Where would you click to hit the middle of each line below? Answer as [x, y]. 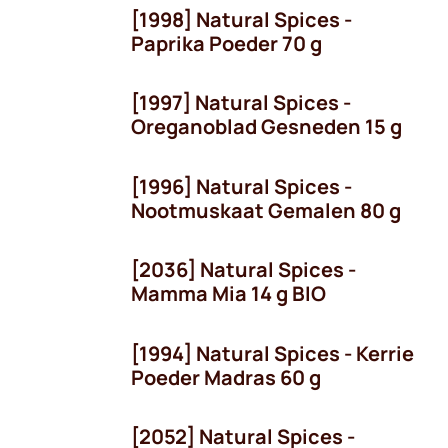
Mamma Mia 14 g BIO [228, 293]
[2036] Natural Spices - [243, 269]
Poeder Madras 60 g [226, 377]
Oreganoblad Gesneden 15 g [266, 126]
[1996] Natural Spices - [241, 186]
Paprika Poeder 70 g [226, 43]
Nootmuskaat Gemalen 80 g [266, 210]
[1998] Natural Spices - [241, 19]
